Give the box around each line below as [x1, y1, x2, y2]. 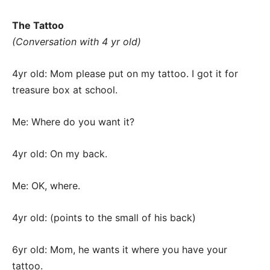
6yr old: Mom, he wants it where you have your [12, 243, 227, 256]
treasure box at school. [12, 84, 118, 96]
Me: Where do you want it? [12, 116, 134, 128]
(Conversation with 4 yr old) [12, 36, 141, 48]
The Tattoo [12, 19, 64, 32]
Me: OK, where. [12, 180, 80, 192]
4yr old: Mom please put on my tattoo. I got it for [12, 67, 238, 80]
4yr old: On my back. [12, 148, 107, 160]
